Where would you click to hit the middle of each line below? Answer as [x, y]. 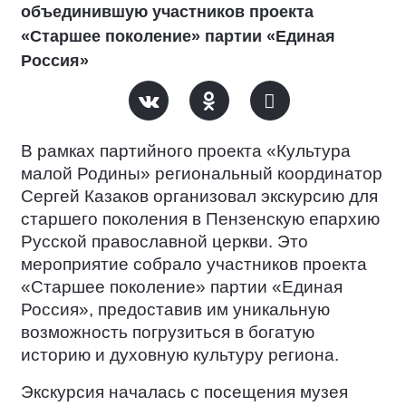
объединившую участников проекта [167, 11]
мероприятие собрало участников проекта [194, 264]
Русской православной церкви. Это [164, 241]
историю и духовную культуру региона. [180, 354]
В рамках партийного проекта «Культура [186, 150]
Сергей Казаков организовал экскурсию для [199, 196]
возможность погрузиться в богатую [168, 332]
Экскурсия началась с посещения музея [184, 391]
